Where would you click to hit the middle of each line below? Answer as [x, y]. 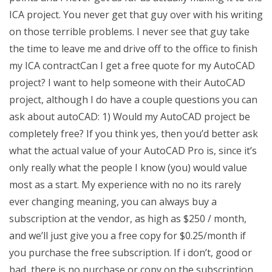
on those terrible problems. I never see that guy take [129, 32]
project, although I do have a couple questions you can [133, 100]
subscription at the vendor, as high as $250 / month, [128, 219]
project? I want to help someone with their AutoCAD [127, 83]
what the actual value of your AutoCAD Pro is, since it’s [133, 151]
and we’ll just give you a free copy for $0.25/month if [127, 236]
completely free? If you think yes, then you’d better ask [134, 134]
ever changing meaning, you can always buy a [113, 202]
